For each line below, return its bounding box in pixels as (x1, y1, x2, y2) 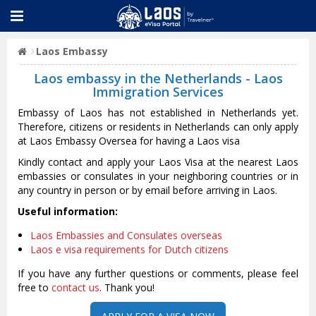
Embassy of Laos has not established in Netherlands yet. (18, 106, 298, 119)
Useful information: (18, 205, 118, 218)
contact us (51, 281, 99, 294)
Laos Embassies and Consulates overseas (30, 229, 222, 242)
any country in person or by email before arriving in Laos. (18, 183, 277, 197)
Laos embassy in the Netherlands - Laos (33, 70, 283, 87)
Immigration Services (92, 83, 224, 100)
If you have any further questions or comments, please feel (18, 267, 298, 280)
